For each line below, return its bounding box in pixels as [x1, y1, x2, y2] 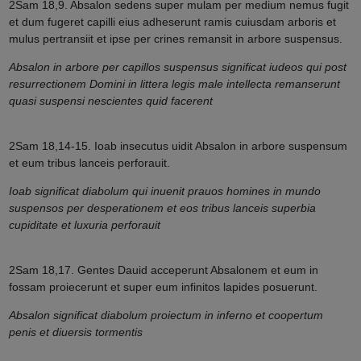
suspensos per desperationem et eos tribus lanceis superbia [8, 201, 316, 215]
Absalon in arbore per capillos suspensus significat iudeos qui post [8, 60, 346, 74]
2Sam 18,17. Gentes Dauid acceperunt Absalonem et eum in [8, 263, 318, 277]
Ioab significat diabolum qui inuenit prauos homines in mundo [8, 185, 321, 198]
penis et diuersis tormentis [8, 326, 143, 339]
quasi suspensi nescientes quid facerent [8, 94, 213, 108]
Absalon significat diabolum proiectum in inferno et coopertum [8, 309, 323, 322]
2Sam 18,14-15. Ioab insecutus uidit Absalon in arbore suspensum [8, 139, 347, 153]
